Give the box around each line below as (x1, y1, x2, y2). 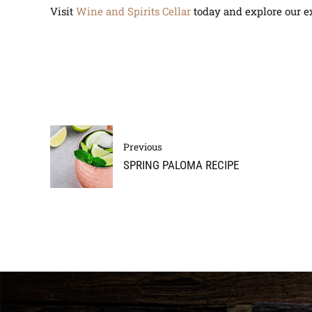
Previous (123, 140, 162, 153)
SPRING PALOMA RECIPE (123, 158, 239, 172)
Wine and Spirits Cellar (76, 4, 191, 19)
